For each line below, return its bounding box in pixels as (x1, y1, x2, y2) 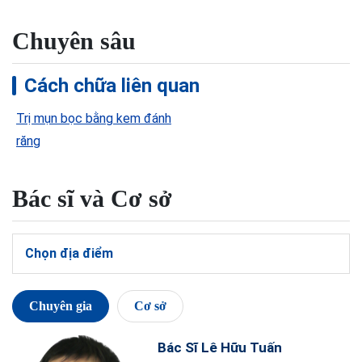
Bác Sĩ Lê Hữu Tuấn (158, 339, 282, 356)
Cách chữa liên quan (24, 74, 200, 97)
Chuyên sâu (12, 27, 136, 54)
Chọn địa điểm (25, 246, 113, 261)
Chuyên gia (29, 299, 92, 313)
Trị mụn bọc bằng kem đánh (16, 111, 171, 126)
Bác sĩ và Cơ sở (12, 185, 172, 212)
